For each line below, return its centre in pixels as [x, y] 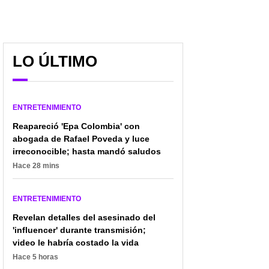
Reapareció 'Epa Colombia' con [76, 126]
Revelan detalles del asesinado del [84, 217]
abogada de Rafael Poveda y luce [81, 138]
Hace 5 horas [35, 257]
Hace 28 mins [36, 165]
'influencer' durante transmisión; [79, 230]
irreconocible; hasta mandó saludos [87, 151]
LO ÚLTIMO [55, 61]
